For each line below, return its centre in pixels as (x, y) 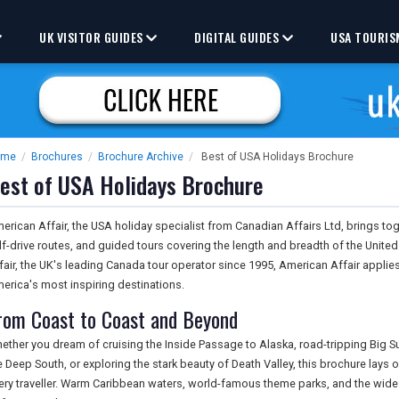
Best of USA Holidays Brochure (277, 157)
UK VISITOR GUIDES (93, 37)
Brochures (57, 157)
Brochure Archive (141, 157)
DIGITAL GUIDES (238, 37)
